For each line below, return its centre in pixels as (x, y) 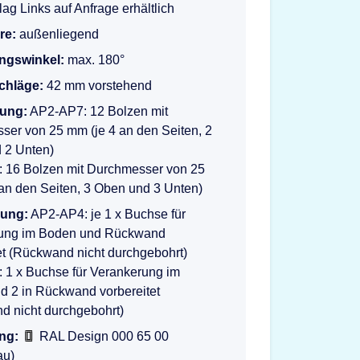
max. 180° (94, 60)
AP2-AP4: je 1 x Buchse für (107, 214)
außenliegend (57, 34)
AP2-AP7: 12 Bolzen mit (98, 111)
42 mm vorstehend (98, 86)
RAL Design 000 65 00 (102, 336)
